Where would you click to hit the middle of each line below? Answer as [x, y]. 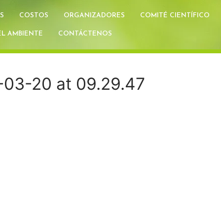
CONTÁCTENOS [85, 34]
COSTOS [34, 16]
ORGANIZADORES [94, 16]
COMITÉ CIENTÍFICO [175, 16]
